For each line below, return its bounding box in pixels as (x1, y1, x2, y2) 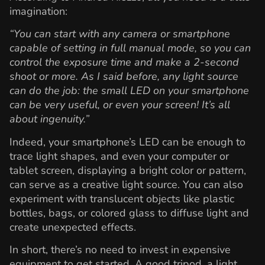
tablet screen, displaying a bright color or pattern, (9, 163, 246, 177)
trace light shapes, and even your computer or (9, 148, 229, 163)
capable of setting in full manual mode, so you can (9, 41, 251, 56)
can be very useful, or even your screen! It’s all (9, 98, 230, 112)
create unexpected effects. (9, 219, 136, 234)
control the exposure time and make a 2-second (9, 55, 239, 70)
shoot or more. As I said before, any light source (9, 69, 238, 84)
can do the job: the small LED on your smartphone (9, 83, 249, 98)
